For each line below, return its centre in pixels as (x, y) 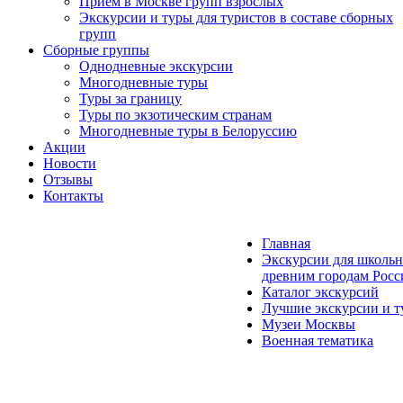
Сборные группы (96, 50)
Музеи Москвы (309, 324)
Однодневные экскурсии (156, 66)
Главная (286, 243)
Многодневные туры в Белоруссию (188, 131)
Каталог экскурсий (320, 292)
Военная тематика (318, 340)
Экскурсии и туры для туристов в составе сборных (236, 18)
